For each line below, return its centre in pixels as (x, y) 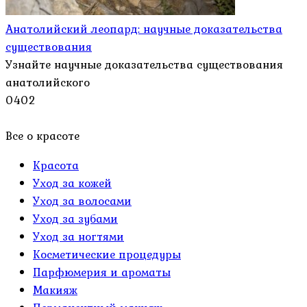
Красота (56, 165)
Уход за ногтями (78, 237)
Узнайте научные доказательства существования (144, 65)
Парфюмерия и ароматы (102, 272)
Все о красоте (42, 136)
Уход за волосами (82, 201)
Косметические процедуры (107, 255)
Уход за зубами (75, 219)
